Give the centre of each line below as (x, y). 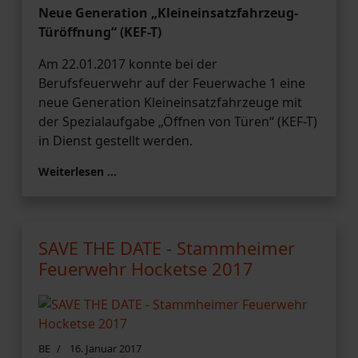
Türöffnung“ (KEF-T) (101, 32)
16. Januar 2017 (105, 348)
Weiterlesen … (78, 171)
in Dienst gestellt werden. (115, 140)
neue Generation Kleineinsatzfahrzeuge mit (170, 102)
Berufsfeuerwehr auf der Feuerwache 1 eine (172, 83)
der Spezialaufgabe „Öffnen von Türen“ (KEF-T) (178, 121)
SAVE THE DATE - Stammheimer (167, 247)
